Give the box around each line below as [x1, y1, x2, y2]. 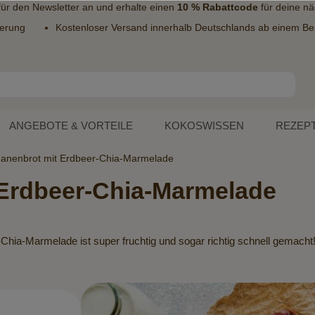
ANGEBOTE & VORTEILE [9, 119, 133, 131]
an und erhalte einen [79, 1, 177, 13]
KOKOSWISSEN [165, 119, 244, 131]
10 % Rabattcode [176, 1, 258, 13]
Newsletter [32, 1, 79, 13]
